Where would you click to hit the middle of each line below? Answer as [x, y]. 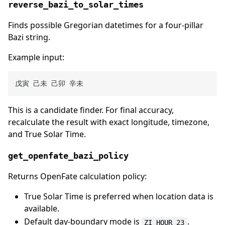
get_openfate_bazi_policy [68, 156]
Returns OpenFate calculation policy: [77, 177]
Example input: [36, 57]
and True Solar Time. [47, 134]
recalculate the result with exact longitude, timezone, [109, 122]
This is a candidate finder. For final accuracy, [91, 110]
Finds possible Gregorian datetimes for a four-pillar [106, 25]
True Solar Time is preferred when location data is [119, 197]
